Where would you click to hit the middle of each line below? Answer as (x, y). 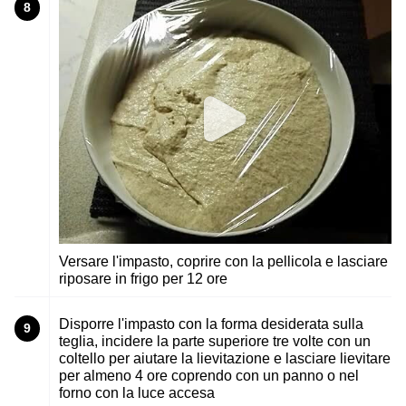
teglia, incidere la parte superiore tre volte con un (215, 341)
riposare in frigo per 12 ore (143, 278)
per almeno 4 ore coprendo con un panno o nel (209, 375)
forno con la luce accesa (137, 392)
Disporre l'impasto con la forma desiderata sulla (211, 324)
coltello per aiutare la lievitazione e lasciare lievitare (225, 358)
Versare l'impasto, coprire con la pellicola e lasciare (223, 261)
